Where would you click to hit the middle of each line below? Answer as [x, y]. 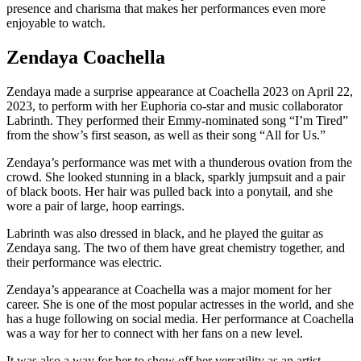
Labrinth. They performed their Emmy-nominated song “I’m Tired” [177, 121]
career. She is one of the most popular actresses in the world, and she [180, 305]
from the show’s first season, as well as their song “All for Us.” [166, 135]
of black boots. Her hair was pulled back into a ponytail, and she [170, 192]
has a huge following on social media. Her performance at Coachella [180, 319]
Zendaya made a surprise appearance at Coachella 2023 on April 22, [180, 92]
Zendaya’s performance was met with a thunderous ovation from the [179, 163]
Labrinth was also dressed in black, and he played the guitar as [165, 234]
